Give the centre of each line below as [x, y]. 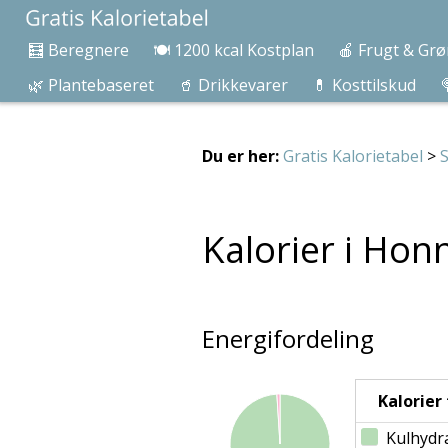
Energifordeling [288, 339]
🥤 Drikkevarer [233, 84]
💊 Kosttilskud [364, 84]
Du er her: [240, 156]
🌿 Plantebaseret [91, 84]
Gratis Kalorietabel [353, 156]
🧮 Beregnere [78, 49]
